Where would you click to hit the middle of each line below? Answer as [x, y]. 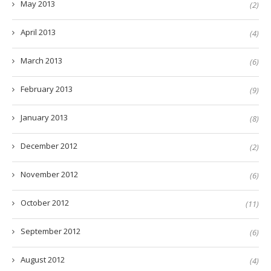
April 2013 [38, 32]
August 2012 [43, 260]
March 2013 [41, 61]
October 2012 [45, 203]
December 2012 [49, 146]
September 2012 [51, 231]
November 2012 [49, 175]
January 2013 [44, 118]
